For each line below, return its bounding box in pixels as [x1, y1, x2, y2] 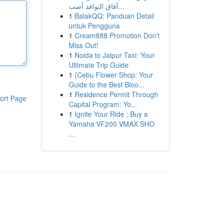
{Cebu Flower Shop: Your [74, 70, 153, 80]
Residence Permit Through [74, 89, 158, 99]
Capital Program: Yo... [68, 99, 137, 109]
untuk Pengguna [68, 21, 120, 30]
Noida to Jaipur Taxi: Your [74, 50, 155, 60]
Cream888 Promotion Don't [74, 30, 160, 40]
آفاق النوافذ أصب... [118, 1, 124, 11]
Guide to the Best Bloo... [68, 80, 144, 89]
